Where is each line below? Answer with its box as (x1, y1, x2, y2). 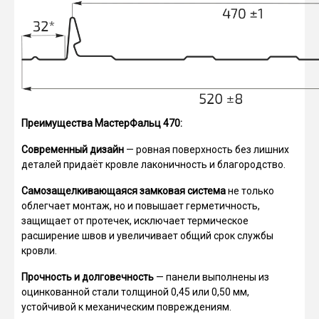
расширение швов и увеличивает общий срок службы (21, 230, 273, 242)
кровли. (21, 245, 57, 257)
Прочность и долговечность (21, 271, 154, 283)
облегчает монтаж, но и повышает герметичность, (21, 200, 260, 212)
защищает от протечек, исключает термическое (21, 215, 249, 227)
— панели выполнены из (154, 271, 269, 283)
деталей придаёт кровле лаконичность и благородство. (21, 159, 286, 171)
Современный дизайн (21, 144, 124, 156)
